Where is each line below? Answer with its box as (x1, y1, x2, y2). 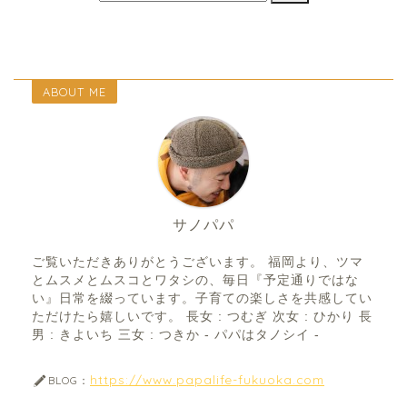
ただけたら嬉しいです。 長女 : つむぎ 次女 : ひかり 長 (32, 310, 372, 324)
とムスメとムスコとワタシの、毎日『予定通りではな (32, 273, 359, 288)
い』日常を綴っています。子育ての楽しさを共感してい (32, 292, 372, 306)
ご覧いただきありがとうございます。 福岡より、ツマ (32, 255, 363, 270)
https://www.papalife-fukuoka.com (90, 372, 324, 388)
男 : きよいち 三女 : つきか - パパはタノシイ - (32, 328, 320, 342)
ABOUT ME (43, 84, 106, 100)
